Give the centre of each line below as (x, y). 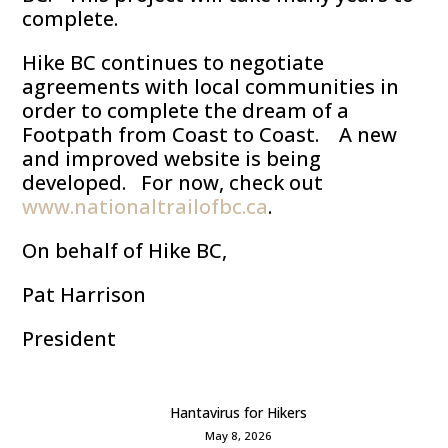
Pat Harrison (84, 295)
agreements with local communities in (211, 87)
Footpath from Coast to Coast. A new (210, 135)
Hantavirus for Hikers (238, 413)
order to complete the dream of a (186, 111)
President (69, 339)
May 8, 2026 (238, 436)
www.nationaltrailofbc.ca (145, 207)
